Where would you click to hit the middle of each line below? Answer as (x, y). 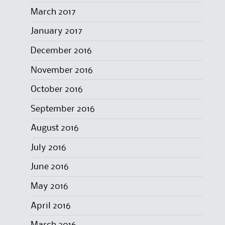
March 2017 (53, 12)
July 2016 (48, 147)
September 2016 (63, 109)
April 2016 (50, 206)
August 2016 (54, 128)
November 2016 (62, 70)
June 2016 (49, 167)
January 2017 (56, 31)
